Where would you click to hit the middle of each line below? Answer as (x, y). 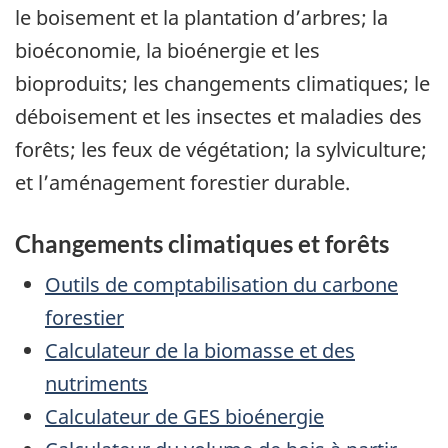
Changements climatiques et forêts (202, 243)
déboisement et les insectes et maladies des (218, 116)
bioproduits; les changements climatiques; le (222, 83)
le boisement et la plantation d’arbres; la (201, 17)
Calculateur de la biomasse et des (200, 351)
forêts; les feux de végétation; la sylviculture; (221, 149)
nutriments (96, 384)
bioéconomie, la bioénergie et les (167, 50)
